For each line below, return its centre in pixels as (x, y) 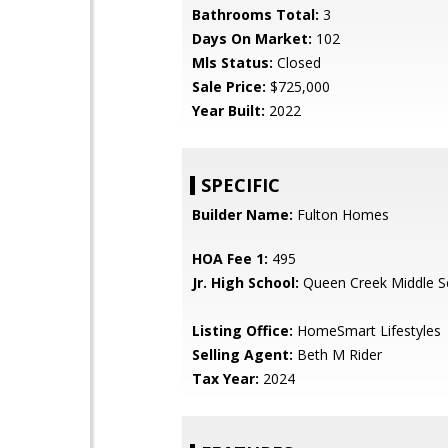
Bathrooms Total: (255, 14)
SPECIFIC (240, 185)
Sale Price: (229, 86)
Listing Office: (242, 330)
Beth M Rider (337, 354)
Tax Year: (225, 378)
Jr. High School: (245, 282)
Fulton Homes (341, 214)
